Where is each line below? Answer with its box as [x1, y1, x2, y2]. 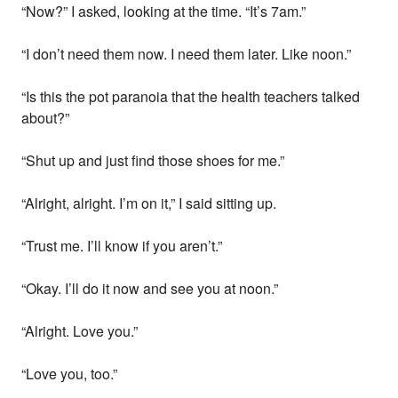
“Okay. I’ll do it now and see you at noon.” [21, 278, 279, 299]
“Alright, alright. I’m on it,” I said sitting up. [21, 193, 277, 214]
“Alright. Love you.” [21, 321, 139, 342]
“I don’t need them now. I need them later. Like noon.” [21, 44, 352, 65]
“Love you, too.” [21, 363, 118, 385]
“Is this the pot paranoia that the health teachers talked [21, 86, 361, 107]
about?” [21, 107, 70, 129]
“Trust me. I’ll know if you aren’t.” [21, 235, 223, 257]
